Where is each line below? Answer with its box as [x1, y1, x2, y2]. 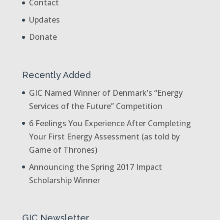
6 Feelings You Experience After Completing [28, 117, 191, 129]
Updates [28, 14, 60, 26]
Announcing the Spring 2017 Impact [28, 161, 162, 172]
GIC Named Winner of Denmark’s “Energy [28, 87, 183, 98]
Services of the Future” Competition [28, 100, 163, 111]
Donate [28, 31, 57, 43]
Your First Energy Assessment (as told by [28, 131, 180, 142]
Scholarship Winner [28, 174, 100, 186]
